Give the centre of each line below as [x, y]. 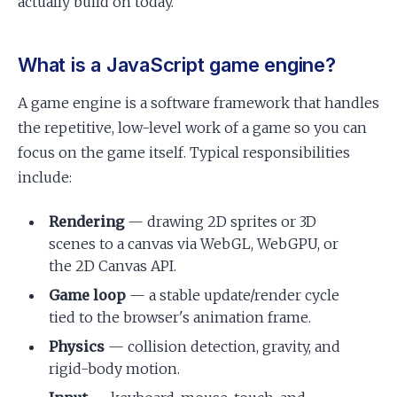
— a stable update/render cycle [233, 295]
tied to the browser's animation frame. [180, 317]
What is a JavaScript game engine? [177, 65]
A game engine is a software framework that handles [198, 103]
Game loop [88, 295]
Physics [77, 346]
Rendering [87, 222]
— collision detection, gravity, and [223, 346]
